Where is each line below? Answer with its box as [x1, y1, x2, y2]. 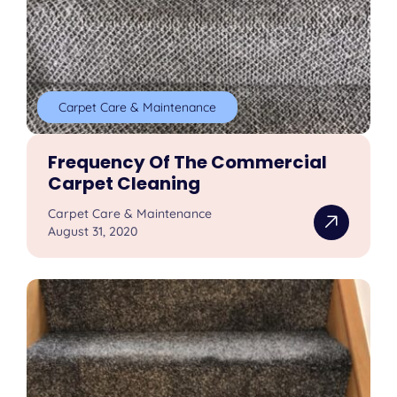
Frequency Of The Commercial [48, 150, 328, 175]
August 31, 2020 [48, 223, 138, 240]
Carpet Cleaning [48, 171, 201, 197]
